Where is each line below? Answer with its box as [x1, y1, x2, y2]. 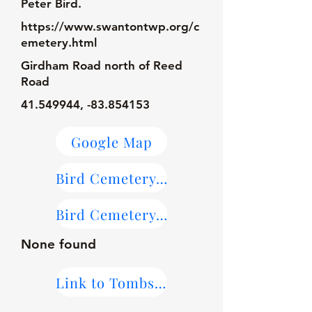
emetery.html [21, 36, 97, 49]
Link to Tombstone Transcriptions [155, 272, 166, 292]
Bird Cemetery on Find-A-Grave [156, 204, 167, 224]
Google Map [70, 132, 153, 151]
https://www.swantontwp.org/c [21, 19, 199, 33]
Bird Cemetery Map [156, 168, 167, 187]
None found [21, 236, 96, 252]
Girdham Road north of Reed [21, 58, 182, 72]
